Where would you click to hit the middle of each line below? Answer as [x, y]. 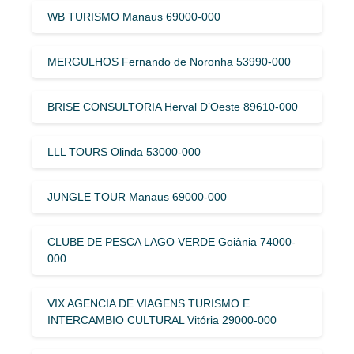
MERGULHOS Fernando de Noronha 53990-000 [169, 61]
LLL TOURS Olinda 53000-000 [124, 151]
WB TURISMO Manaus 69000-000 [134, 16]
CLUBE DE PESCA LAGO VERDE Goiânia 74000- [171, 241]
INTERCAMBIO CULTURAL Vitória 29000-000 [162, 320]
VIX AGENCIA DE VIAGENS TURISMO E [149, 303]
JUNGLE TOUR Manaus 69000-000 [137, 196]
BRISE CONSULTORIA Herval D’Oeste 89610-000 [173, 106]
